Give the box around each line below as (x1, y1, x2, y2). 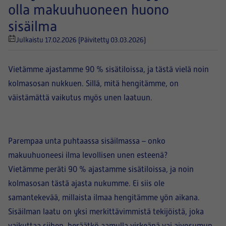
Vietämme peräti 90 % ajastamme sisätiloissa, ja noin (8, 165, 194, 174)
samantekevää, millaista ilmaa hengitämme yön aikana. (8, 193, 200, 202)
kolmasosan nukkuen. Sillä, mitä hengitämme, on (8, 79, 179, 88)
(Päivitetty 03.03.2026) (78, 36, 146, 44)
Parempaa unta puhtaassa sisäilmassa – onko (8, 137, 165, 146)
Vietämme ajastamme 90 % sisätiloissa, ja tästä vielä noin (8, 65, 209, 74)
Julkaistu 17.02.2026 (16, 36, 78, 44)
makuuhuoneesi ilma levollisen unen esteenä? (8, 151, 167, 160)
